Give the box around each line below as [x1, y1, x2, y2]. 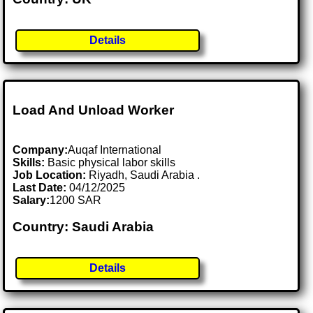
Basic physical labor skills [45, 156, 176, 168]
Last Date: [13, 181, 70, 194]
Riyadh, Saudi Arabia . [89, 168, 201, 181]
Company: [13, 143, 68, 156]
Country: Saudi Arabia [13, 219, 154, 235]
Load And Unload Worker [13, 102, 175, 117]
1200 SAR [50, 194, 102, 206]
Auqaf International [68, 143, 162, 156]
